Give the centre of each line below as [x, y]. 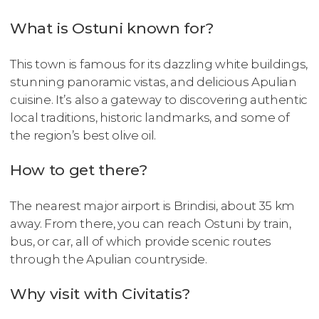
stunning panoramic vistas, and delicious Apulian [153, 82]
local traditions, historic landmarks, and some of [150, 117]
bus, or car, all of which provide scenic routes [141, 241]
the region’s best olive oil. [83, 135]
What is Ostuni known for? [112, 28]
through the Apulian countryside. [109, 259]
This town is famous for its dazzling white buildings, [159, 64]
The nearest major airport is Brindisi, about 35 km [152, 205]
